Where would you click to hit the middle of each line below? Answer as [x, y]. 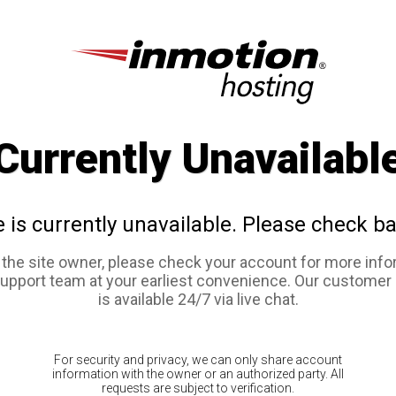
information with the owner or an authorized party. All [198, 374]
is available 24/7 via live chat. [198, 300]
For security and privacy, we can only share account [198, 360]
